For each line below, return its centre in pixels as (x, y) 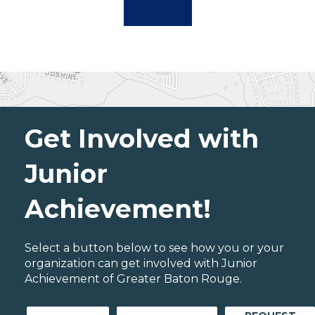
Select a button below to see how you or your (154, 248)
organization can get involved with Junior (141, 264)
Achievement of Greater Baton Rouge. (133, 279)
